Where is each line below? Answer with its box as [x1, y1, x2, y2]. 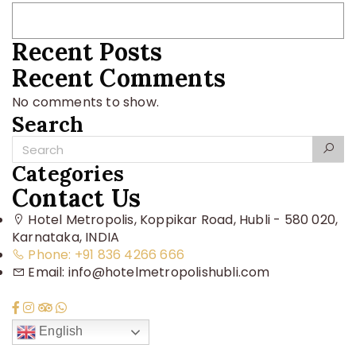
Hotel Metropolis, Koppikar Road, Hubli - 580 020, [25, 211, 339, 229]
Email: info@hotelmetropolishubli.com [25, 263, 270, 281]
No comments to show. [12, 93, 159, 111]
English [36, 324, 83, 339]
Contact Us [12, 183, 141, 213]
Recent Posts [12, 37, 163, 67]
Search [12, 111, 84, 137]
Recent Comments [12, 63, 226, 93]
